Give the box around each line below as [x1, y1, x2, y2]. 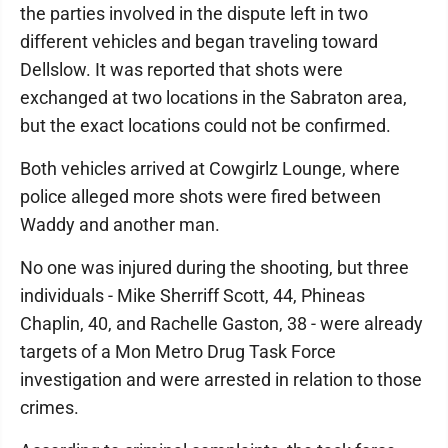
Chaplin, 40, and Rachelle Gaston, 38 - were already [20, 313, 423, 334]
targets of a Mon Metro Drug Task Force [20, 341, 336, 362]
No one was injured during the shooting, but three [20, 257, 409, 278]
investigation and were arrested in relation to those [20, 369, 422, 390]
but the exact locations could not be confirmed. [20, 115, 395, 136]
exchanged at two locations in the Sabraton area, [20, 87, 407, 108]
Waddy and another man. [20, 214, 228, 235]
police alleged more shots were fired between [20, 186, 381, 207]
